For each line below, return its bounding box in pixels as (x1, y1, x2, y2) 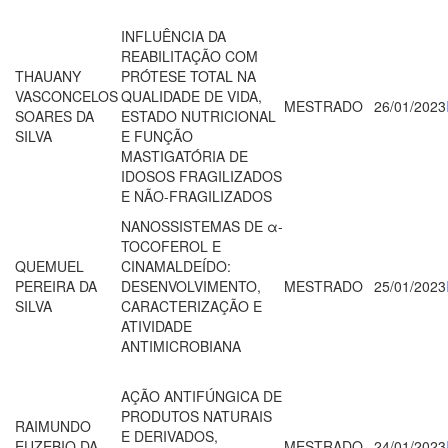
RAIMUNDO (15, 415, 91, 436)
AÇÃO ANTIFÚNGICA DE (121, 385, 282, 406)
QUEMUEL (15, 255, 84, 276)
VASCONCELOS (15, 85, 118, 106)
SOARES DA (15, 105, 94, 126)
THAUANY (15, 65, 81, 86)
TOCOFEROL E (121, 235, 221, 256)
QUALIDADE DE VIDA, (121, 85, 262, 106)
